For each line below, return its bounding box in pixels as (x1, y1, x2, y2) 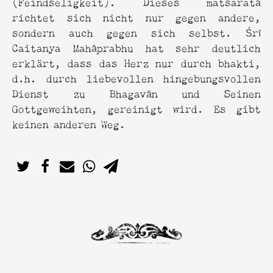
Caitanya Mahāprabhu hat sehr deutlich (12, 38, 261, 55)
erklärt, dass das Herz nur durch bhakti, (12, 54, 261, 71)
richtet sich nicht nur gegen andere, (12, 8, 261, 25)
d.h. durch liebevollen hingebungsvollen (12, 69, 261, 86)
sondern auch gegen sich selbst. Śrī (12, 23, 261, 40)
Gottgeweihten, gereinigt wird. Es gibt (12, 99, 261, 116)
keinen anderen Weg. (12, 115, 126, 132)
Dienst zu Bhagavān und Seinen (12, 84, 261, 101)
